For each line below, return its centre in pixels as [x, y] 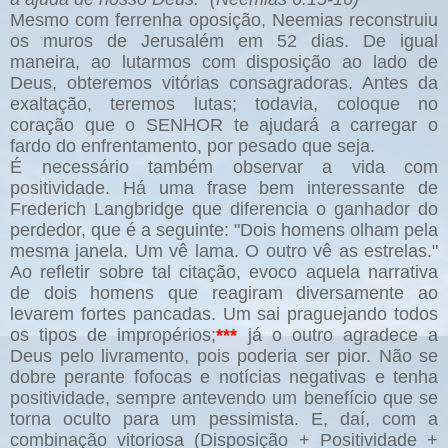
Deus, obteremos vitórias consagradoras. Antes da [224, 83]
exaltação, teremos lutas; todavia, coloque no [224, 104]
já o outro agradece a [337, 335]
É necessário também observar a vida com [224, 167]
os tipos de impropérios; [113, 335]
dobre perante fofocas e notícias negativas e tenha [224, 377]
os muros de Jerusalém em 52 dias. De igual [224, 41]
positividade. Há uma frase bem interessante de [224, 188]
